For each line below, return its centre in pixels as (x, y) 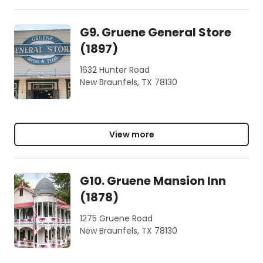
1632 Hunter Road (115, 70)
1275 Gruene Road (116, 218)
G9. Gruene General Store (156, 32)
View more (131, 134)
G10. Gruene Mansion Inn (153, 181)
